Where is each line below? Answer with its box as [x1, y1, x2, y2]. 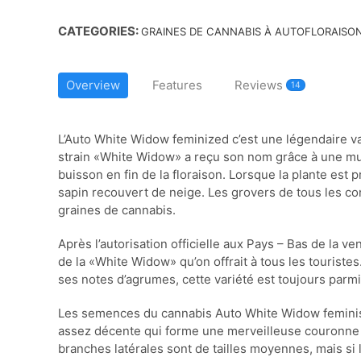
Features [152, 77, 202, 93]
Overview [66, 77, 120, 93]
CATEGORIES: [58, 23, 141, 39]
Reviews [234, 77, 286, 93]
